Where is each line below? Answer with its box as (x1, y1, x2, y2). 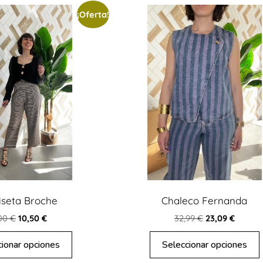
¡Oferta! (77, 8, 110, 20)
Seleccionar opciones (161, 238, 247, 251)
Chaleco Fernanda (161, 194, 248, 207)
